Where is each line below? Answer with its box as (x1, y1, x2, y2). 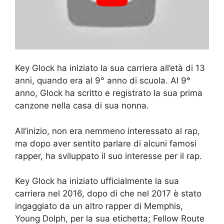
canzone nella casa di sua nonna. (15, 100, 149, 111)
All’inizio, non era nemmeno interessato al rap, (15, 125, 200, 136)
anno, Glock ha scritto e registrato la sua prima (15, 88, 202, 98)
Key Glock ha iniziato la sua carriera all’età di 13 (15, 63, 205, 73)
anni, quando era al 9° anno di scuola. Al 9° (15, 75, 190, 86)
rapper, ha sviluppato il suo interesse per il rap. (15, 150, 202, 161)
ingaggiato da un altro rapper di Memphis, (15, 201, 183, 211)
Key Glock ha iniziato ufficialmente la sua (15, 176, 179, 186)
